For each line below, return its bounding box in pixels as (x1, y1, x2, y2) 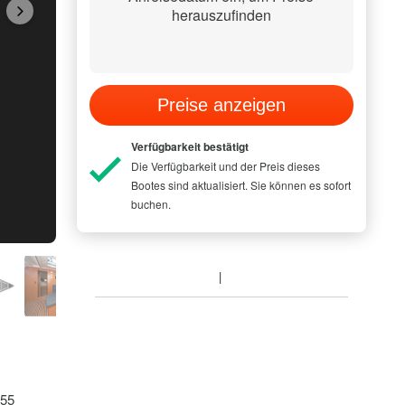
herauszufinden (171, 5, 271, 25)
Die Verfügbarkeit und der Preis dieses (130, 158, 320, 174)
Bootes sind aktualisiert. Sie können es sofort (130, 177, 351, 193)
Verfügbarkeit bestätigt (130, 138, 249, 155)
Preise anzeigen (156, 95, 286, 115)
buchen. (130, 196, 171, 212)
